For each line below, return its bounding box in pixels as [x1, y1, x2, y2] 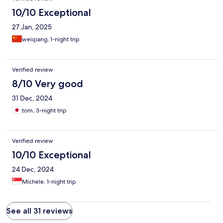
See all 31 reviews [6, 206, 72, 216]
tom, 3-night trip [22, 107, 67, 115]
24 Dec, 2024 [12, 165, 54, 174]
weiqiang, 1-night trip [22, 35, 80, 44]
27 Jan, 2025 [12, 22, 52, 32]
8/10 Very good [12, 78, 83, 90]
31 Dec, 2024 [12, 94, 52, 103]
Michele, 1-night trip [22, 178, 76, 186]
